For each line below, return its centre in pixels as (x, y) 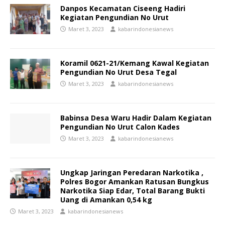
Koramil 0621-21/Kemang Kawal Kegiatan (135, 63)
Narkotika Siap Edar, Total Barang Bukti (133, 191)
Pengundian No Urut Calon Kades (120, 127)
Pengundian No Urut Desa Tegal (119, 72)
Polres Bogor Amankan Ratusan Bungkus (135, 182)
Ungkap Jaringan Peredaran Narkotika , (132, 173)
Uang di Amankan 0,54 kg (106, 200)
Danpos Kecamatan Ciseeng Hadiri (123, 9)
